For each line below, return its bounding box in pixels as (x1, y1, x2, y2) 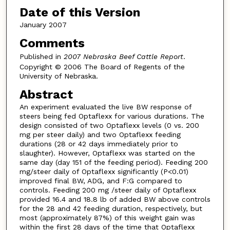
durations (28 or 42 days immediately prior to (19, 139, 178, 148)
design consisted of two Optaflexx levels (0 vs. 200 (19, 121, 199, 129)
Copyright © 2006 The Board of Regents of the (19, 63, 185, 71)
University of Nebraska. (19, 72, 98, 81)
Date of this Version (19, 5, 140, 20)
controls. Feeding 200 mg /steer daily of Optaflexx (19, 185, 196, 194)
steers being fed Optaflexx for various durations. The (19, 111, 204, 120)
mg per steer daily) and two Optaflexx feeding (19, 130, 181, 139)
